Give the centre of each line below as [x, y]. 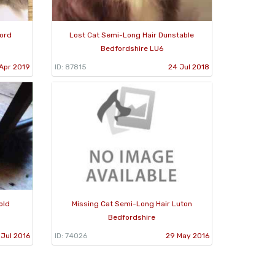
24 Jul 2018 [189, 67]
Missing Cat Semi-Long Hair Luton [132, 203]
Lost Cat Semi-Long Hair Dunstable [132, 35]
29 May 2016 [188, 235]
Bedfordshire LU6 [132, 48]
